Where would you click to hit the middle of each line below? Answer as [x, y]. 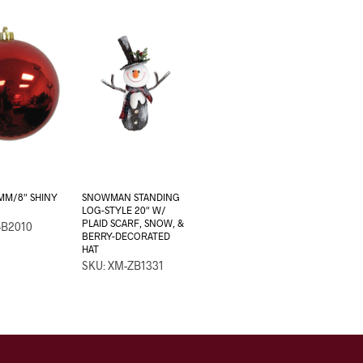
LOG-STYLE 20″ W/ [124, 210]
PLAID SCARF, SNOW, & [133, 223]
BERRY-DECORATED [126, 236]
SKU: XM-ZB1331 [123, 266]
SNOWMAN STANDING [131, 197]
